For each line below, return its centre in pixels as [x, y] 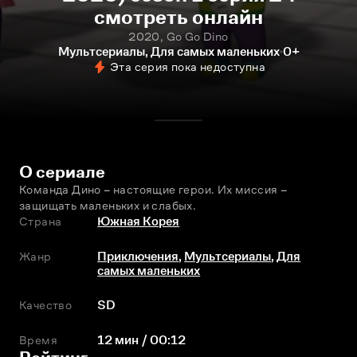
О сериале [62, 172]
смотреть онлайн [178, 17]
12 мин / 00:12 [142, 340]
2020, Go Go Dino [178, 36]
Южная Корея [139, 221]
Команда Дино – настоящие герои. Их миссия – [153, 189]
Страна [41, 221]
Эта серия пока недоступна [188, 67]
